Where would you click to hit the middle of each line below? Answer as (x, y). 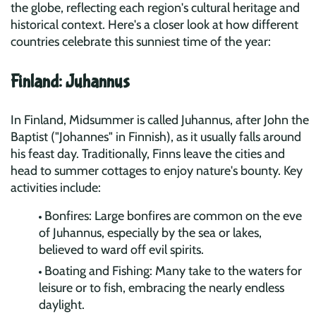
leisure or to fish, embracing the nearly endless (162, 287)
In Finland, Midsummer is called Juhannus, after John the (160, 120)
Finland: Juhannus (70, 82)
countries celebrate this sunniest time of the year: (141, 41)
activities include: (56, 187)
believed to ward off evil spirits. (121, 249)
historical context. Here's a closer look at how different (154, 24)
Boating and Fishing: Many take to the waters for (173, 271)
